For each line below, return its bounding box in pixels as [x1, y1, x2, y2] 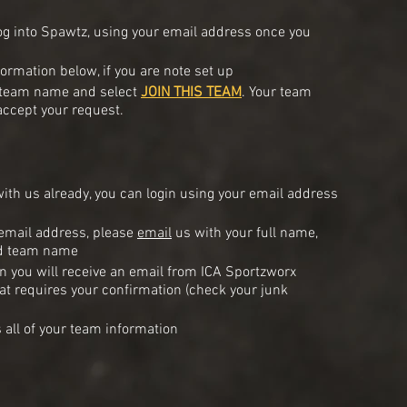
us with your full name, [172, 224, 318, 243]
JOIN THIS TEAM [141, 84, 242, 103]
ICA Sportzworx [197, 263, 296, 283]
